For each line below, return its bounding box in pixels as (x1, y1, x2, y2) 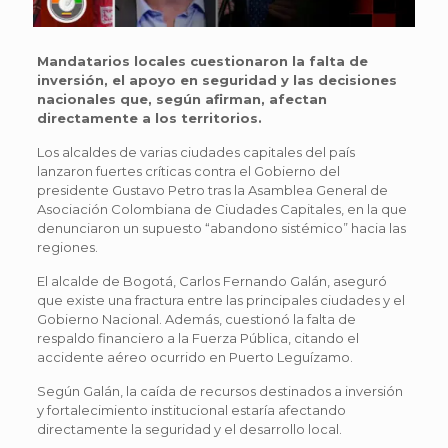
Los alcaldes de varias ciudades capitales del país (36, 143, 355, 160)
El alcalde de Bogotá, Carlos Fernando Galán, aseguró (36, 272, 387, 289)
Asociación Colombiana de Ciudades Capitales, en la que (36, 200, 407, 217)
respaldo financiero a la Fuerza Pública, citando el (36, 329, 359, 346)
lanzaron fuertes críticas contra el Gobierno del (36, 162, 340, 179)
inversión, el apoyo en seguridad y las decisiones (36, 71, 397, 88)
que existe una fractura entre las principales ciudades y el (36, 291, 405, 308)
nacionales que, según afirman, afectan (36, 90, 327, 107)
